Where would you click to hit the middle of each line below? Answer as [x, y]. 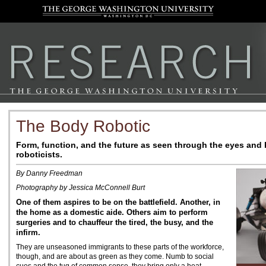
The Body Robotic [83, 126]
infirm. [28, 232]
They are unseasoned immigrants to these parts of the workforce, [120, 247]
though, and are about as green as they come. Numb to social [115, 256]
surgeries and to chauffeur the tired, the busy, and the [115, 222]
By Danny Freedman [49, 173]
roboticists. [39, 154]
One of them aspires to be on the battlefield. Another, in [118, 202]
